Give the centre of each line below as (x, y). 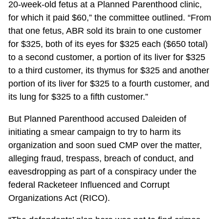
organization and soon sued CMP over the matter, (105, 145)
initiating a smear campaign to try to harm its (94, 132)
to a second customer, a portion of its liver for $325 (107, 57)
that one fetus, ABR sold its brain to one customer (105, 31)
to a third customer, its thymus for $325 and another (109, 71)
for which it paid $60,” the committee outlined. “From (109, 18)
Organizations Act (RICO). (59, 198)
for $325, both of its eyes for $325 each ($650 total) (108, 44)
